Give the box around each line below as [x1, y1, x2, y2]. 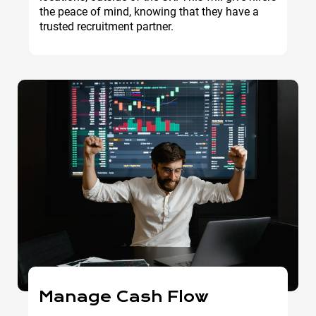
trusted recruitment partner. [39, 19, 174, 33]
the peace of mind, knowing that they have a [39, 4, 259, 18]
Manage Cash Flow [39, 287, 209, 306]
